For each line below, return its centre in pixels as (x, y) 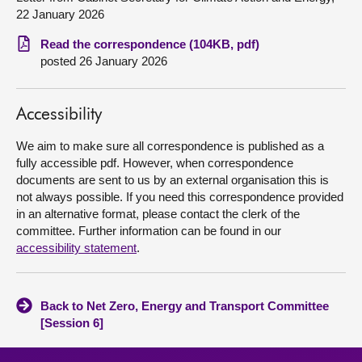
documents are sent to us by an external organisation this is (173, 180)
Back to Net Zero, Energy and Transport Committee (185, 306)
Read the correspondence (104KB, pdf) (150, 44)
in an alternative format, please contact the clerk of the (158, 214)
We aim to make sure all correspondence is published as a (170, 146)
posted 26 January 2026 (104, 61)
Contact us (50, 76)
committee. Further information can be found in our (149, 231)
